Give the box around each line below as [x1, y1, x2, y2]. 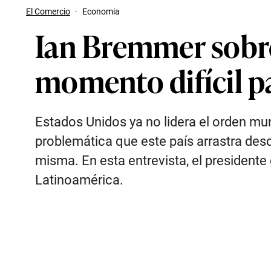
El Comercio [26, 7, 70, 16]
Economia [82, 7, 120, 16]
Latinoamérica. [35, 172, 123, 188]
